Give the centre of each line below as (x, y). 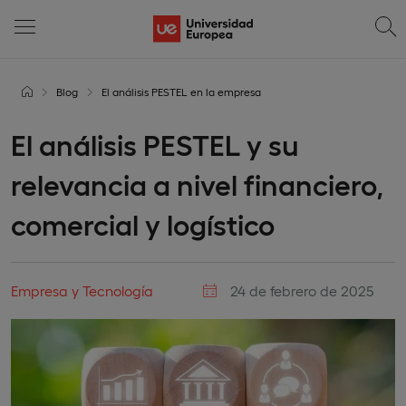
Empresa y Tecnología (82, 290)
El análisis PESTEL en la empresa (181, 92)
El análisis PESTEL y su (155, 144)
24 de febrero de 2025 (300, 290)
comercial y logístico (143, 223)
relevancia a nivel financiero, (197, 184)
